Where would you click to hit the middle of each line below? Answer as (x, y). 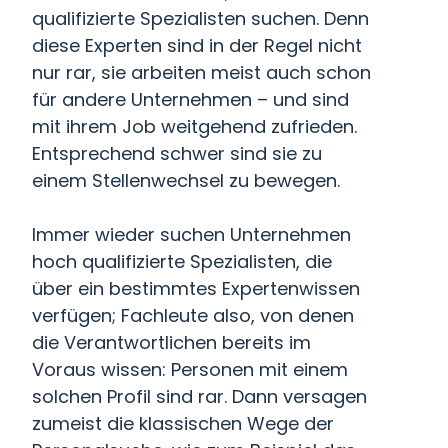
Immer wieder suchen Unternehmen (191, 234)
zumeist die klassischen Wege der (183, 423)
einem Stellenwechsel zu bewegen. (186, 180)
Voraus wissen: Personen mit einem (190, 369)
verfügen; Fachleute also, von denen (193, 315)
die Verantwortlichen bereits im (171, 342)
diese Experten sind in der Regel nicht (197, 45)
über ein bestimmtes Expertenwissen (196, 288)
